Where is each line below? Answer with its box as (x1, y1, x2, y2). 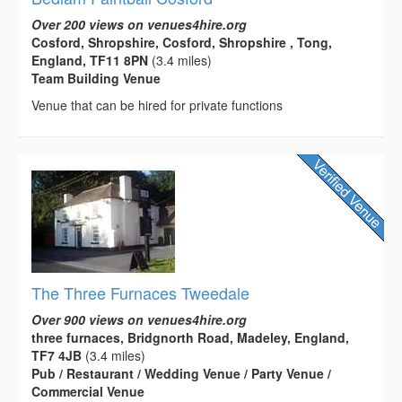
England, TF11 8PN (31, 51, 148, 70)
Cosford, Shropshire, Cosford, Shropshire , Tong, (31, 33, 332, 52)
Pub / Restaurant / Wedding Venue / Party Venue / (31, 364, 331, 383)
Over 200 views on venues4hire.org (31, 15, 247, 34)
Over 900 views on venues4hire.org (31, 310, 247, 329)
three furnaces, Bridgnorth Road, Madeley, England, (31, 328, 349, 347)
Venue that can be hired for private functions (31, 96, 283, 115)
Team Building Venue (31, 69, 161, 88)
